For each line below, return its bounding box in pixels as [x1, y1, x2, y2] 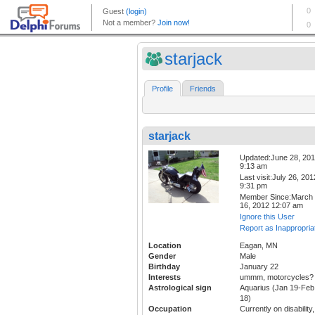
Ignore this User [240, 212, 295, 221]
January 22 [240, 262, 278, 271]
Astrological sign [148, 283, 212, 292]
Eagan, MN [240, 241, 278, 250]
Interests [148, 273, 181, 282]
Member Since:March [240, 193, 313, 202]
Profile [152, 84, 173, 94]
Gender [148, 252, 176, 261]
